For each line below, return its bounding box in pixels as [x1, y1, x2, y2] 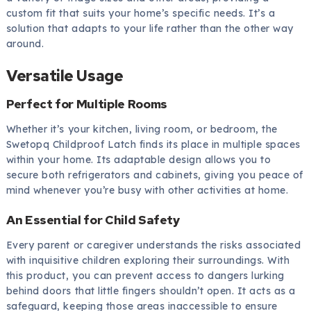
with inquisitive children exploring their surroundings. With [6, 253, 290, 267]
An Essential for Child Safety [6, 211, 180, 228]
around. [6, 37, 44, 51]
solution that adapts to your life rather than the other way [6, 22, 294, 35]
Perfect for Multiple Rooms [6, 96, 167, 112]
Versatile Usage [6, 65, 124, 87]
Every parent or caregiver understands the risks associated [6, 238, 301, 251]
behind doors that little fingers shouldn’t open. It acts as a [6, 284, 296, 297]
